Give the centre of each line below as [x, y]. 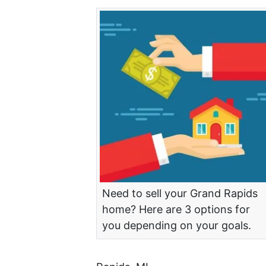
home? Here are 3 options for [176, 209]
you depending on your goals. [177, 225]
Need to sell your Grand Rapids [180, 193]
